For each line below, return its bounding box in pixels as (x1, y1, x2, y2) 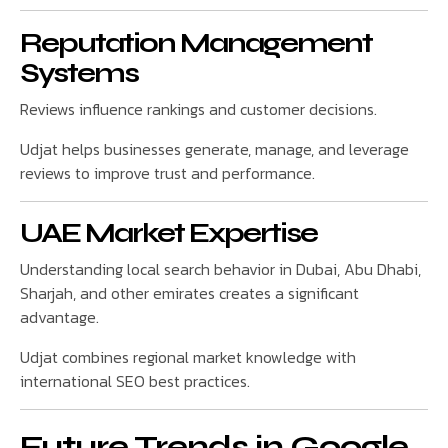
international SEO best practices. (20, 368, 250, 393)
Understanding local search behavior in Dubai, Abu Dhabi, (20, 256, 421, 281)
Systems (20, 56, 138, 91)
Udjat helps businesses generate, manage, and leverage (20, 136, 409, 161)
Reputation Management (20, 26, 372, 61)
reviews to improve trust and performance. (20, 160, 315, 185)
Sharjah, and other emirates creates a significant (20, 280, 359, 305)
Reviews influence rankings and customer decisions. (20, 96, 377, 121)
